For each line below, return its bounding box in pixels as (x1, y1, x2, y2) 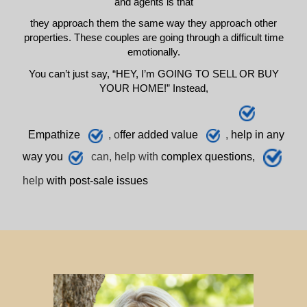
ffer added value (119, 129, 201, 141)
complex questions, (160, 151, 255, 163)
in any (251, 129, 284, 141)
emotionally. (127, 46, 180, 58)
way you (22, 151, 63, 163)
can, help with (85, 151, 161, 163)
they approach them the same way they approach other (30, 17, 277, 29)
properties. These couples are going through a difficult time (23, 32, 284, 44)
